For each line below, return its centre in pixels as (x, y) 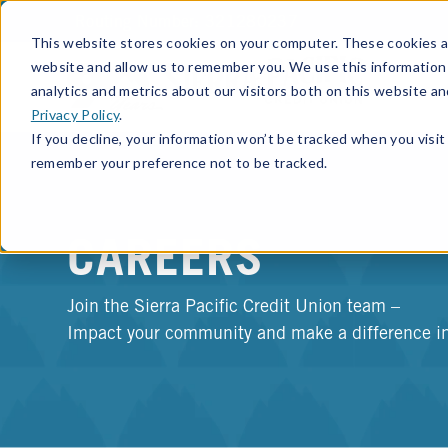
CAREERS (166, 263)
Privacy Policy (75, 114)
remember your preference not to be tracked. (179, 162)
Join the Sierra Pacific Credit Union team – (234, 307)
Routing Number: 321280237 (186, 23)
